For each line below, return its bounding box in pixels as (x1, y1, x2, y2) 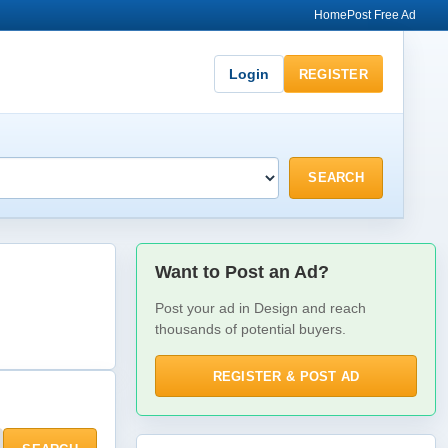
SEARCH (308, 170, 364, 185)
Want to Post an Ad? (155, 262, 329, 282)
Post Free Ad (347, 8, 416, 22)
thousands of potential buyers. (155, 321, 346, 337)
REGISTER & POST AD (212, 368, 360, 384)
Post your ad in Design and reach (155, 300, 366, 316)
